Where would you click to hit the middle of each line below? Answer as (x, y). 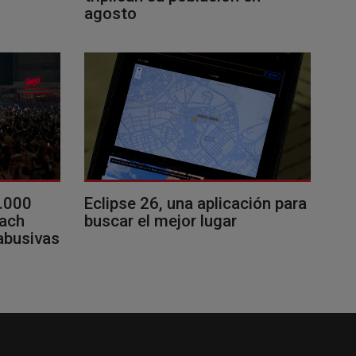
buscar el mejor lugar (161, 221)
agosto (110, 13)
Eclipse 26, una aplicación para (195, 203)
